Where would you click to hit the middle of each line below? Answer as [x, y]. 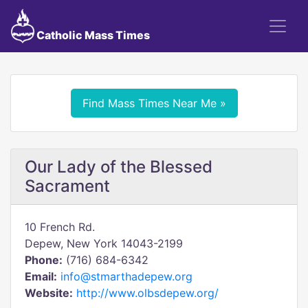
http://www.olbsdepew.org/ [147, 293]
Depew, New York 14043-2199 [104, 243]
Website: [49, 293]
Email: [41, 276]
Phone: [44, 260]
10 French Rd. [60, 227]
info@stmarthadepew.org [126, 276]
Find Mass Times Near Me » [154, 103]
